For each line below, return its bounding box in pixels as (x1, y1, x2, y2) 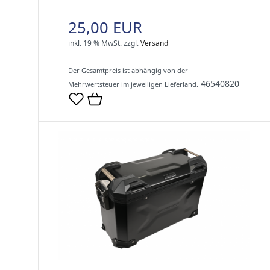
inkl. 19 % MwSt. (68, 38, 122, 49)
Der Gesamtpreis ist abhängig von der (68, 66, 188, 75)
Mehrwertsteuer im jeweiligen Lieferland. (68, 80, 198, 89)
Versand (140, 38, 168, 49)
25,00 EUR (68, 17, 142, 39)
